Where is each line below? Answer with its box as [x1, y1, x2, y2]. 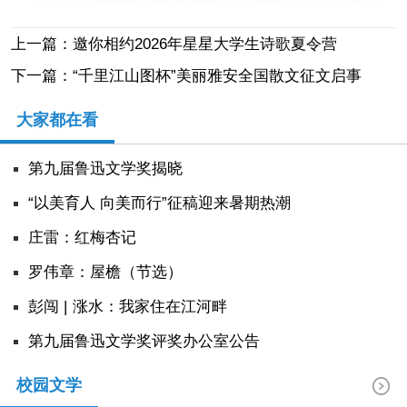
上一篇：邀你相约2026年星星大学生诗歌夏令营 [10, 35, 337, 53]
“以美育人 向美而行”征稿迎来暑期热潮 [28, 194, 292, 213]
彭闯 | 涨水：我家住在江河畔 [28, 298, 227, 316]
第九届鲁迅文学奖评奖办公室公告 [28, 333, 261, 351]
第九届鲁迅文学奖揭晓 [28, 160, 184, 178]
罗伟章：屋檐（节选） [28, 263, 184, 282]
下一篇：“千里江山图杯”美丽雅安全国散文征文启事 [10, 66, 362, 84]
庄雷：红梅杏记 [28, 229, 137, 247]
